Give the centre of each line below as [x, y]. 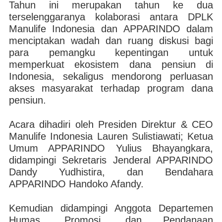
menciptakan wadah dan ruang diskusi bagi [111, 41]
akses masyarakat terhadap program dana [111, 88]
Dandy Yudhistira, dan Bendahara [111, 172]
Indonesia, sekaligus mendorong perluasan [111, 76]
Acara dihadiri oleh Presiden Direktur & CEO [111, 124]
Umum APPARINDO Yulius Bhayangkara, [111, 148]
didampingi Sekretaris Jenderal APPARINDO [111, 160]
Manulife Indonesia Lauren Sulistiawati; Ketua [111, 136]
